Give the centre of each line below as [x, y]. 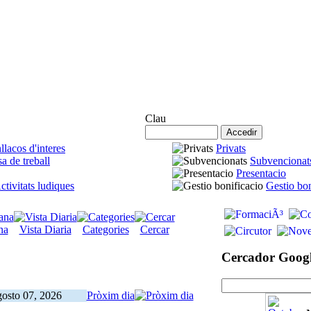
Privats [231, 148]
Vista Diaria [45, 229]
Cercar [154, 229]
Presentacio [261, 173]
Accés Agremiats [150, 106]
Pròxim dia [110, 295]
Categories [106, 229]
